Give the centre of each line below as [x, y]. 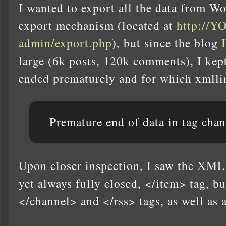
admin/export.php [65, 43]
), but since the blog [167, 43]
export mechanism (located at [98, 25]
